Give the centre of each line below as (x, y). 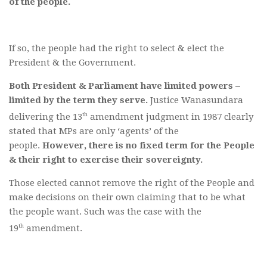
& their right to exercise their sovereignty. (106, 160)
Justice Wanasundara (195, 100)
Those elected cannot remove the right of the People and (132, 183)
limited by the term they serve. (78, 100)
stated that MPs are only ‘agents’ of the (94, 131)
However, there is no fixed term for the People (148, 146)
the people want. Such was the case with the (105, 212)
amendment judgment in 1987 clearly (170, 117)
